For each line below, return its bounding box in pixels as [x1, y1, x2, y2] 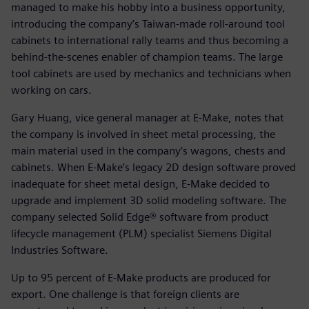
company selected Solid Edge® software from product [11, 210, 269, 223]
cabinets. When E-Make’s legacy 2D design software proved [11, 160, 296, 174]
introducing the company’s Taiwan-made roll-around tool [11, 17, 285, 30]
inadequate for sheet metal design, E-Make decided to [11, 177, 270, 190]
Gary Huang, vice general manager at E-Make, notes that [11, 110, 284, 124]
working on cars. [11, 83, 92, 97]
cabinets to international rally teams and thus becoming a [11, 33, 288, 47]
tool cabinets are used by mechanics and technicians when [11, 66, 291, 80]
